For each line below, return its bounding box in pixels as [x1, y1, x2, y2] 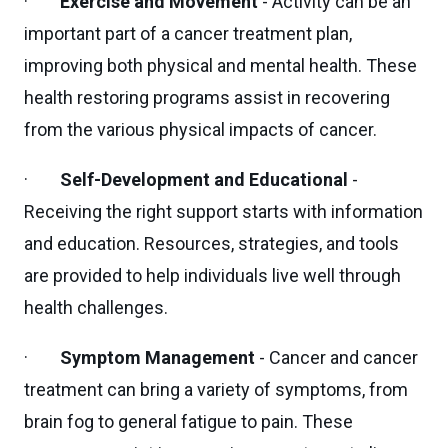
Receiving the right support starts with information [24, 201, 423, 222]
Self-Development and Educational [60, 169, 348, 190]
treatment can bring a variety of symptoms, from [24, 379, 408, 400]
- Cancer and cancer [255, 347, 418, 368]
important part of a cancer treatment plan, [24, 23, 352, 44]
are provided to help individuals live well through [24, 265, 401, 286]
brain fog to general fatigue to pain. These [24, 411, 353, 432]
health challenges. [24, 297, 168, 318]
